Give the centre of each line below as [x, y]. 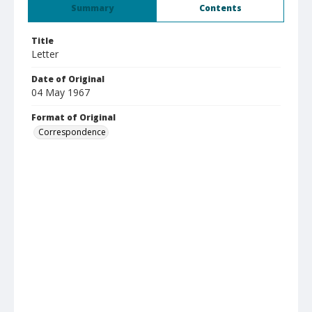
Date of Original [68, 79]
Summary [92, 8]
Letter [45, 54]
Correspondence [72, 132]
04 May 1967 [61, 92]
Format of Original [73, 117]
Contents [220, 8]
